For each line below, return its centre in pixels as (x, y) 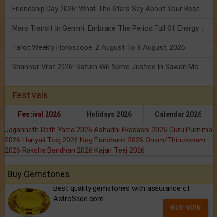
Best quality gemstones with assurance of (122, 189)
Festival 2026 (39, 115)
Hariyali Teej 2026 (51, 140)
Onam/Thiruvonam (175, 140)
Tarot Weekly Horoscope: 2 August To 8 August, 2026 (99, 48)
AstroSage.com (78, 199)
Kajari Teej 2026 (120, 150)
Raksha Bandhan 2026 (58, 150)
